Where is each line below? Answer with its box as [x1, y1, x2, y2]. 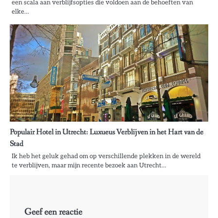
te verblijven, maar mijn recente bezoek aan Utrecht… [12, 161, 166, 169]
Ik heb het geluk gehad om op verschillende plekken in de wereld [12, 152, 200, 160]
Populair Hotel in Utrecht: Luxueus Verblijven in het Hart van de [10, 127, 203, 137]
